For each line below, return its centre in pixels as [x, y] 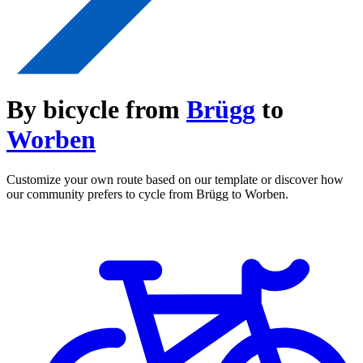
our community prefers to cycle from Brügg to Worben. [147, 194]
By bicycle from [96, 110]
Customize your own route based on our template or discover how [175, 179]
